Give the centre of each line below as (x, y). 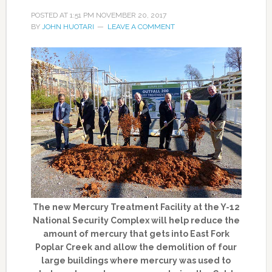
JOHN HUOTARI (68, 27)
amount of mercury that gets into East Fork (136, 234)
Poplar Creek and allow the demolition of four (136, 247)
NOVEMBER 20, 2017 (131, 15)
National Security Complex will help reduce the (136, 221)
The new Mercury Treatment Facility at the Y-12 (136, 207)
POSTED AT (50, 15)
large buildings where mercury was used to (136, 261)
